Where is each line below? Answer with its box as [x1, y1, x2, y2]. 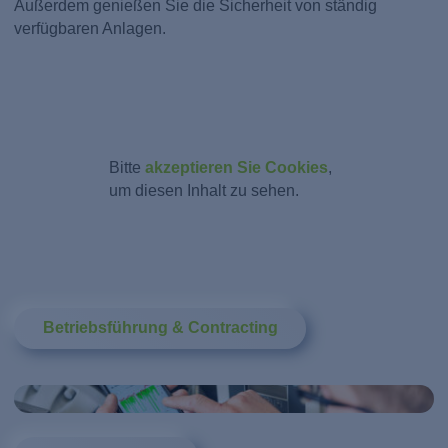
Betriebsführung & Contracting [42, 319, 278, 337]
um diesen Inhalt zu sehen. [108, 181, 299, 199]
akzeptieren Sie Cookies [144, 158, 328, 176]
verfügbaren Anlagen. [14, 20, 167, 38]
